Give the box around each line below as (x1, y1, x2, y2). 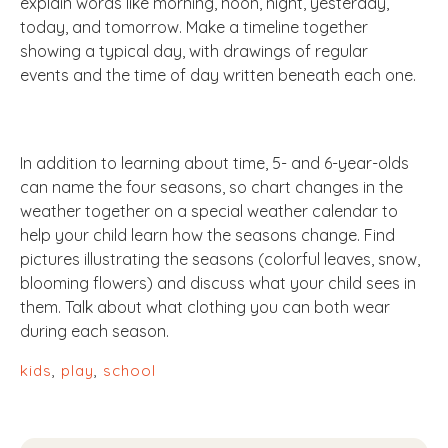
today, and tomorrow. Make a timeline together (20, 17, 368, 38)
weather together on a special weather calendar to (20, 201, 398, 222)
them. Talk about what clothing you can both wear (20, 297, 390, 318)
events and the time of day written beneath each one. (20, 65, 416, 86)
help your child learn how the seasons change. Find (20, 225, 395, 246)
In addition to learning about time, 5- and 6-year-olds (20, 153, 409, 174)
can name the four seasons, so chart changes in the (20, 177, 403, 198)
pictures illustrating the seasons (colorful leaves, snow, (20, 249, 420, 270)
